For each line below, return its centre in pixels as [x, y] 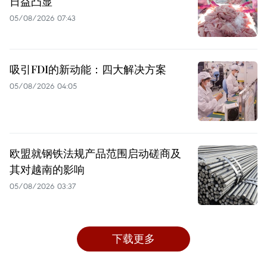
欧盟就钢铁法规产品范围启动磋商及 [95, 153]
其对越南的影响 [47, 170]
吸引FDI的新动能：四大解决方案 [88, 69]
